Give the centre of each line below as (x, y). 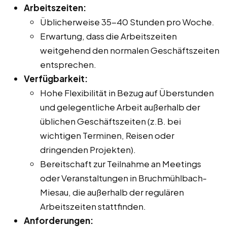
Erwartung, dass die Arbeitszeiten (108, 36)
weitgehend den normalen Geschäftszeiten (130, 50)
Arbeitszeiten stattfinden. (93, 206)
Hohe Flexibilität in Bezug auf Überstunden (127, 93)
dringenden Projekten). (88, 150)
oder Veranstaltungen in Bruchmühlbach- (123, 178)
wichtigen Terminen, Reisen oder (107, 136)
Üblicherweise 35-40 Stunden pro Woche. (127, 22)
